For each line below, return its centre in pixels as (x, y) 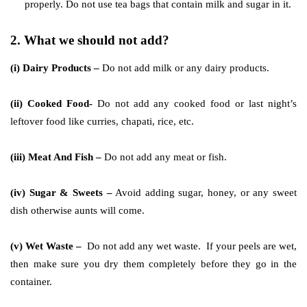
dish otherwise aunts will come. (77, 210)
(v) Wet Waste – (47, 246)
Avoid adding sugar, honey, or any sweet (205, 192)
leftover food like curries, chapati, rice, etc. (102, 121)
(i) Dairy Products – (55, 67)
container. (31, 281)
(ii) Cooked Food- (51, 103)
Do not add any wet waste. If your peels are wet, (191, 246)
